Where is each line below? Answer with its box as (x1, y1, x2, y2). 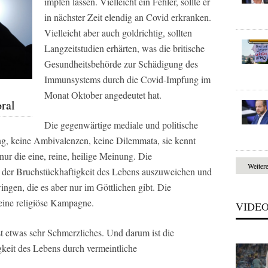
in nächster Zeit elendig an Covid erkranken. (44, 11, 211, 23)
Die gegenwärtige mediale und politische (44, 118, 198, 131)
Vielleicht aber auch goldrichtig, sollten (44, 26, 192, 39)
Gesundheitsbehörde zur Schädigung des (44, 57, 198, 70)
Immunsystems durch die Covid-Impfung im (44, 73, 211, 86)
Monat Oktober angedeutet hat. (44, 89, 162, 101)
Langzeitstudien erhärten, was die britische (44, 42, 205, 54)
